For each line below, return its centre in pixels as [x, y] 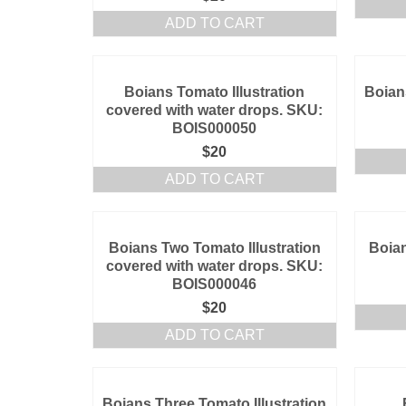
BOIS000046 [215, 284]
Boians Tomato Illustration [215, 92]
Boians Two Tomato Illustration [214, 248]
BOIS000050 [215, 128]
